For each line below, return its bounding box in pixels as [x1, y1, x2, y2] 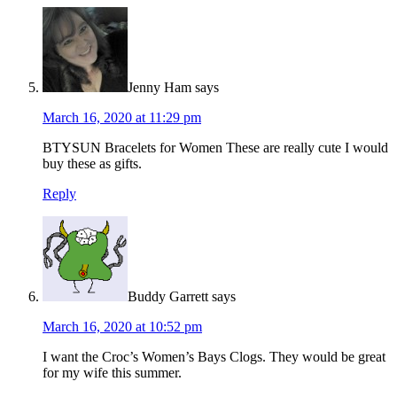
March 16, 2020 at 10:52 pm [43, 319, 202, 335]
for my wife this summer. [43, 365, 182, 381]
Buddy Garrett [128, 289, 208, 305]
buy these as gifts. [43, 156, 142, 172]
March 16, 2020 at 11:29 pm [43, 110, 201, 126]
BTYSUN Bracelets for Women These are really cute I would [43, 140, 388, 156]
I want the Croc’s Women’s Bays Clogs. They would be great [43, 349, 385, 365]
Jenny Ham [128, 80, 191, 96]
